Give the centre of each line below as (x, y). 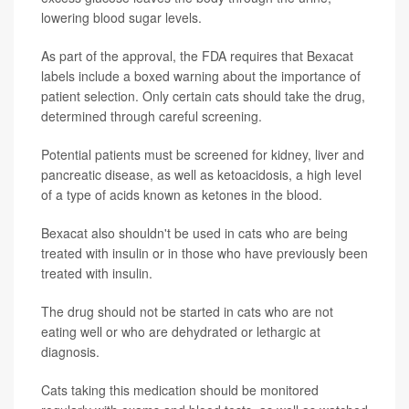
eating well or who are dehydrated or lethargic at (181, 332)
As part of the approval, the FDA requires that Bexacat (197, 56)
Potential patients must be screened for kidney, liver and (203, 155)
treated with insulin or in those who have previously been (204, 253)
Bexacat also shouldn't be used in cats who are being (194, 233)
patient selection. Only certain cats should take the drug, (203, 96)
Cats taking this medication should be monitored (180, 390)
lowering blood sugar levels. (121, 18)
